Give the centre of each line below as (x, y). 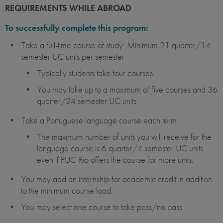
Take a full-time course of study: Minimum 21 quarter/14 (116, 45)
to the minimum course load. (67, 191)
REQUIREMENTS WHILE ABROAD (68, 8)
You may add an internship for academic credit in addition (117, 179)
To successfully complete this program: (77, 28)
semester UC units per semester (73, 57)
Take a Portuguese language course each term (99, 120)
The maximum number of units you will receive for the (124, 137)
